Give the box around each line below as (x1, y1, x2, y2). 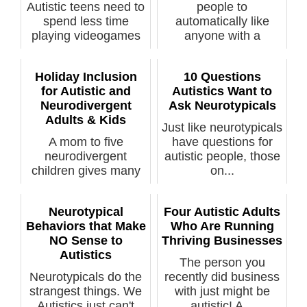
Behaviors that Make (25, 219, 146, 233)
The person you (179, 255, 265, 269)
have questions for (171, 134, 273, 149)
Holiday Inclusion (34, 69, 137, 84)
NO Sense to (49, 233, 123, 247)
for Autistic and (40, 84, 131, 98)
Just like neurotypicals (162, 120, 282, 134)
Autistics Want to (172, 84, 272, 98)
